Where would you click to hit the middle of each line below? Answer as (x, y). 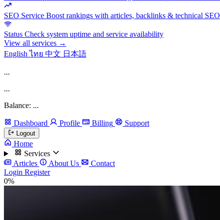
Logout (26, 134)
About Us (64, 164)
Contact (102, 164)
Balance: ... (21, 105)
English (17, 54)
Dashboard (31, 123)
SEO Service (24, 15)
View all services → (35, 43)
